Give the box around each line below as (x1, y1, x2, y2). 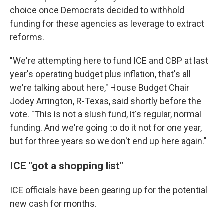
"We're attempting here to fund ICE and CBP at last (10, 55, 208, 66)
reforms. (10, 32, 44, 42)
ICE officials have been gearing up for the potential (10, 185, 207, 195)
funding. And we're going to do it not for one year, (10, 122, 202, 133)
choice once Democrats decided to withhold (10, 5, 184, 15)
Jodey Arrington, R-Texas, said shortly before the (10, 96, 201, 106)
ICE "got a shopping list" (10, 159, 126, 172)
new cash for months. (10, 198, 97, 209)
